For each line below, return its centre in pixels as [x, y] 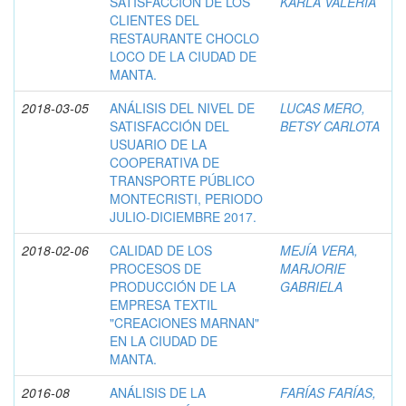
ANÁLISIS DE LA [158, 392]
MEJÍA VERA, [319, 250]
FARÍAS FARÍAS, [328, 392]
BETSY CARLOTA [330, 126]
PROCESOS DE [155, 268]
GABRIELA [311, 286]
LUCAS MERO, [323, 107]
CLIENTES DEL [155, 19]
